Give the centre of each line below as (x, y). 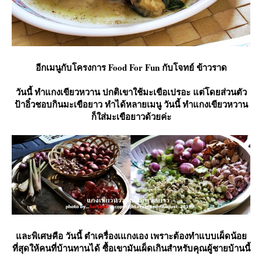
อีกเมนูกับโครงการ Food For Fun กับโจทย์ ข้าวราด (131, 68)
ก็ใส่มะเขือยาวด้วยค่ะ (131, 117)
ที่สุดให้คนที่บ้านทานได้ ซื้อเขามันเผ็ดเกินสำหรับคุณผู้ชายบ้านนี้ (131, 248)
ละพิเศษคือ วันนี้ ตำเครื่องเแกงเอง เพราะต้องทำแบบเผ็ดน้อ (131, 236)
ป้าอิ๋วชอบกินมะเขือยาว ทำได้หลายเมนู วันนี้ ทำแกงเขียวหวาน (131, 104)
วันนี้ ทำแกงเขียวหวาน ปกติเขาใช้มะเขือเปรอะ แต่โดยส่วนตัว (131, 92)
